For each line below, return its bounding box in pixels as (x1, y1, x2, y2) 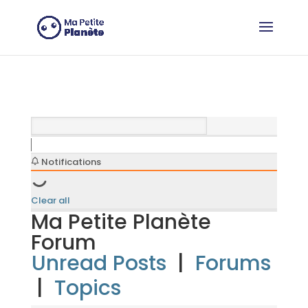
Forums (195, 249, 271, 278)
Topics (54, 274, 121, 302)
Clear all (30, 194, 70, 207)
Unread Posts (31, 249, 166, 278)
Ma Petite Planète (30, 208, 211, 236)
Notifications (38, 155, 101, 168)
